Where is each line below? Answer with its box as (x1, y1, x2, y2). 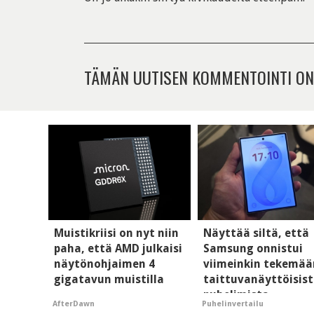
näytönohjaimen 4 (54, 257, 155, 271)
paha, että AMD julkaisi (54, 241, 182, 255)
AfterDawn (52, 299, 95, 309)
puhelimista (203, 287, 270, 301)
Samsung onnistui (203, 241, 303, 255)
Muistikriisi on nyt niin (54, 226, 179, 240)
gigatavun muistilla (54, 272, 164, 286)
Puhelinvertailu (201, 299, 264, 309)
